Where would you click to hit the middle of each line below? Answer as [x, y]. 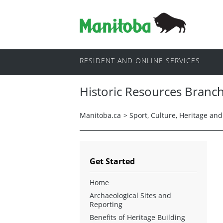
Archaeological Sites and [130, 195]
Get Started [112, 161]
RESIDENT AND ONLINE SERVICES [140, 61]
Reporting [106, 204]
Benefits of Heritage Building [137, 217]
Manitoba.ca [100, 115]
